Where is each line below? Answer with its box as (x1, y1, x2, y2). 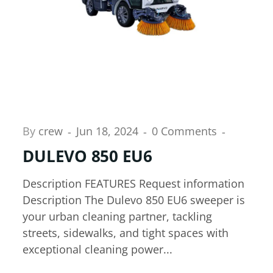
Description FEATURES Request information (23, 176, 245, 191)
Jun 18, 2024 (76, 123, 142, 138)
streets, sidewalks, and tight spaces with (23, 225, 229, 241)
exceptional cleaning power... (23, 242, 173, 257)
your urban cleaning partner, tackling (23, 209, 213, 224)
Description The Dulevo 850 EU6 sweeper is (23, 193, 246, 208)
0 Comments (152, 123, 221, 138)
